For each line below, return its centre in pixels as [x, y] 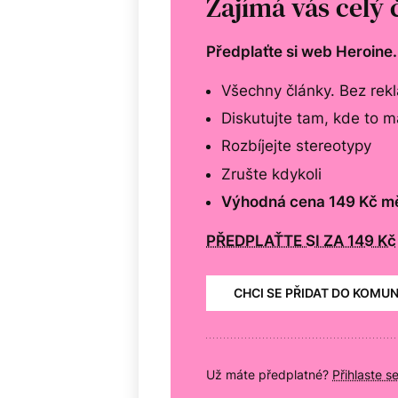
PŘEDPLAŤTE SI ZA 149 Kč [301, 240]
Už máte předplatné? [269, 374]
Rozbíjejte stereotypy [296, 146]
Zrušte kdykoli [271, 174]
